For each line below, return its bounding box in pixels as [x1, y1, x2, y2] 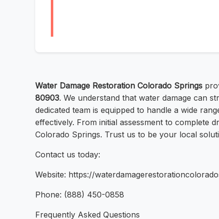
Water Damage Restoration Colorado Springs [35, 81, 202, 91]
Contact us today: [35, 150, 100, 160]
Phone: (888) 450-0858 [35, 190, 124, 200]
